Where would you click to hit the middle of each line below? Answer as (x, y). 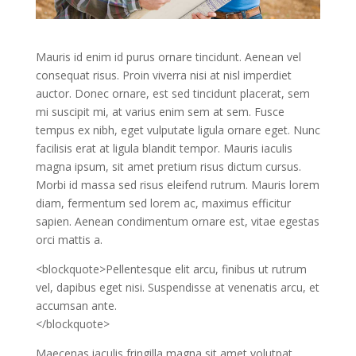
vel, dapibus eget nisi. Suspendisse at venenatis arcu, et (177, 287)
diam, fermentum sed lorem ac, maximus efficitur (163, 203)
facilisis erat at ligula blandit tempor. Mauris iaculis (164, 148)
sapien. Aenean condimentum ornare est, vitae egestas (177, 221)
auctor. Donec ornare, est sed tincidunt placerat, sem (172, 93)
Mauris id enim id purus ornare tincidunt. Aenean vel (168, 56)
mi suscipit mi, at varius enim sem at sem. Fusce (160, 111)
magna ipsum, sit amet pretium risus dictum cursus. (168, 166)
